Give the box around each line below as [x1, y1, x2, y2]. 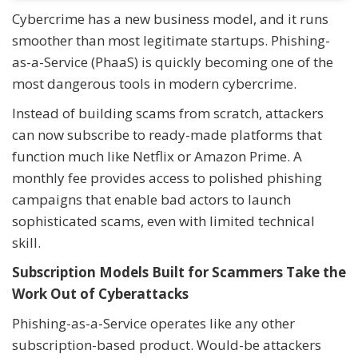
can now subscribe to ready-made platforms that [12, 125, 322, 145]
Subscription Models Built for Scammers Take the [12, 263, 346, 282]
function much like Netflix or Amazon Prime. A [12, 147, 302, 166]
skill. [12, 233, 41, 253]
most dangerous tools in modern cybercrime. [12, 74, 296, 93]
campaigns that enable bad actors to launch [12, 190, 291, 209]
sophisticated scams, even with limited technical [12, 212, 315, 231]
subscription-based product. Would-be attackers [12, 336, 321, 355]
